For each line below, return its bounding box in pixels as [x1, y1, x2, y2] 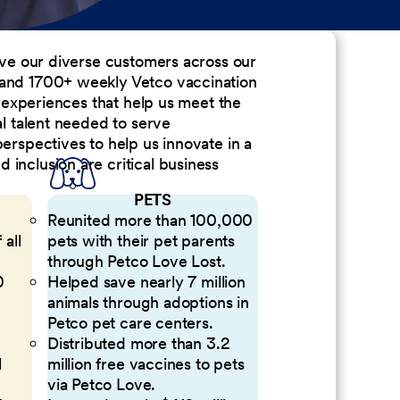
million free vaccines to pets [46, 353, 245, 374]
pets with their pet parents [46, 229, 236, 251]
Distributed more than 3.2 [46, 332, 230, 354]
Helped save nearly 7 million [46, 271, 246, 292]
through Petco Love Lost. [46, 250, 226, 271]
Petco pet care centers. [46, 312, 213, 333]
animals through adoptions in [46, 291, 249, 312]
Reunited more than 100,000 [46, 209, 254, 230]
